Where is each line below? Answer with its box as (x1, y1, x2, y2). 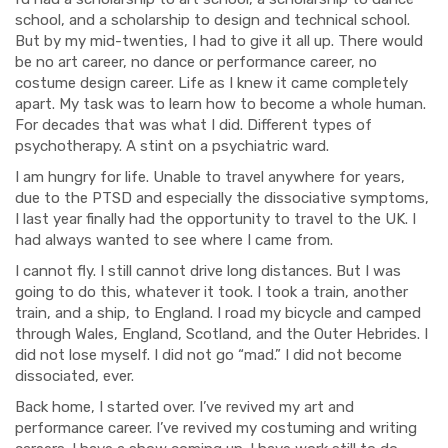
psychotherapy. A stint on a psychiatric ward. (15, 137, 333, 155)
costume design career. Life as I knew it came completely (15, 74, 408, 92)
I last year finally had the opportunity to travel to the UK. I (15, 210, 416, 228)
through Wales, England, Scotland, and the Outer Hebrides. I (15, 325, 428, 343)
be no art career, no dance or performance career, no (15, 53, 377, 71)
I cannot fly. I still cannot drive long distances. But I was (15, 262, 401, 280)
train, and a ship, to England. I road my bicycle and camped (15, 304, 421, 322)
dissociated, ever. (15, 367, 138, 385)
